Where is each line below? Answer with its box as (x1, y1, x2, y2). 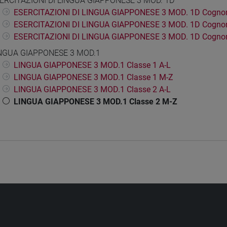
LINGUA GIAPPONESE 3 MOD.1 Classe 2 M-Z (14, 97, 177, 107)
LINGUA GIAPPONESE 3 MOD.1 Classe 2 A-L (14, 85, 171, 95)
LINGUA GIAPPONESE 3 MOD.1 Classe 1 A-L (14, 60, 171, 70)
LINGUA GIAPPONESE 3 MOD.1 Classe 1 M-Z (14, 72, 173, 83)
